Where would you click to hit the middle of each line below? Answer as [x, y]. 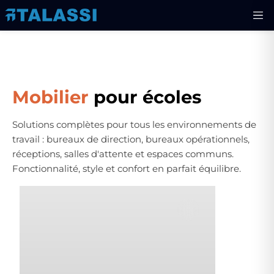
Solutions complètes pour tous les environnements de [134, 124]
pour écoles [147, 97]
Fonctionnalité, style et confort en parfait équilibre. [127, 168]
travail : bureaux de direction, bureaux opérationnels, [131, 139]
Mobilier [53, 97]
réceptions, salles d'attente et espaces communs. [123, 154]
